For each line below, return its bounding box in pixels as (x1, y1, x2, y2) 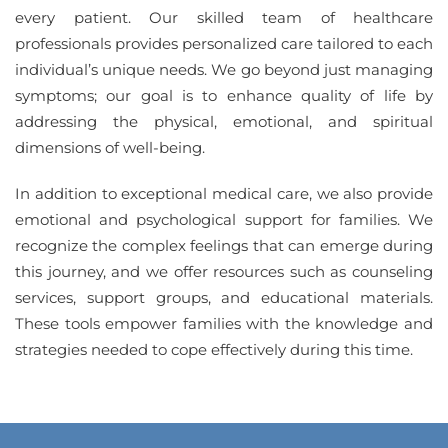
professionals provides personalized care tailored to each (15, 34, 433, 54)
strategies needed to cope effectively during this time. (15, 340, 413, 360)
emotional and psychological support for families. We (15, 210, 433, 230)
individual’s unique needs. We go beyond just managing (15, 60, 433, 80)
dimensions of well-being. (15, 138, 205, 158)
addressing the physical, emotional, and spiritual (15, 112, 433, 132)
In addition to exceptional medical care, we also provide (15, 184, 433, 204)
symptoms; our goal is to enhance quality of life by (15, 86, 433, 106)
